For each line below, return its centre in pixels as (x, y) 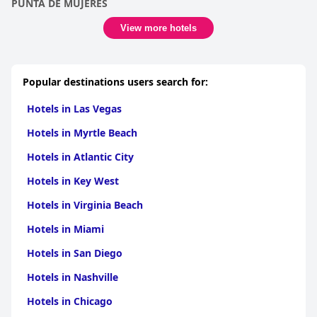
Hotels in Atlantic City (80, 157)
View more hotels (158, 28)
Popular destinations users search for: (115, 82)
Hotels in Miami (65, 229)
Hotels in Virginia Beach (85, 205)
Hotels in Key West (73, 181)
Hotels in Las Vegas (74, 109)
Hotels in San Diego (75, 253)
